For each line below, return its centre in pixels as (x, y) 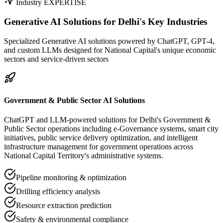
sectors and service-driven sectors (56, 59)
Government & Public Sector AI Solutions (74, 100)
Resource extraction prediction (64, 206)
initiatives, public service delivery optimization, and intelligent (101, 138)
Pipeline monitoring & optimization (71, 178)
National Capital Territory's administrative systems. (84, 156)
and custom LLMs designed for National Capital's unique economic (110, 50)
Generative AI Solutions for (61, 21)
